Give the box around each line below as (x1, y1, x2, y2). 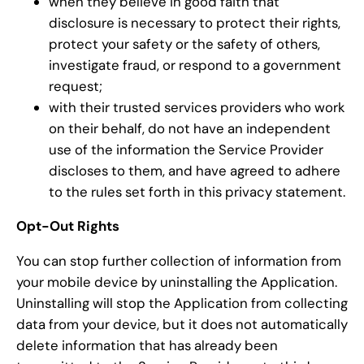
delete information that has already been (16, 336, 278, 355)
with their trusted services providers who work (49, 97, 344, 116)
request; (49, 76, 102, 95)
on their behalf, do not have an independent (49, 119, 331, 137)
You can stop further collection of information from (16, 252, 341, 271)
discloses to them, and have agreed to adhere (49, 161, 340, 180)
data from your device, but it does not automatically (16, 315, 348, 334)
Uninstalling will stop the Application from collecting (16, 294, 348, 313)
